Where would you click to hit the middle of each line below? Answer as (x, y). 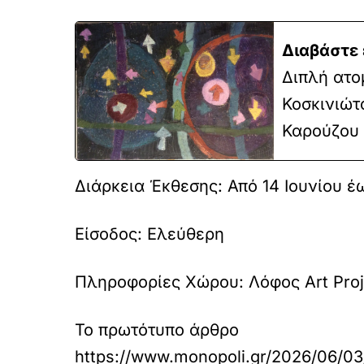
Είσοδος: (111, 234)
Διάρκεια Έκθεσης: (151, 186)
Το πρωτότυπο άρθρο (157, 330)
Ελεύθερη (186, 234)
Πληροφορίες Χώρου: (162, 282)
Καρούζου (320, 131)
